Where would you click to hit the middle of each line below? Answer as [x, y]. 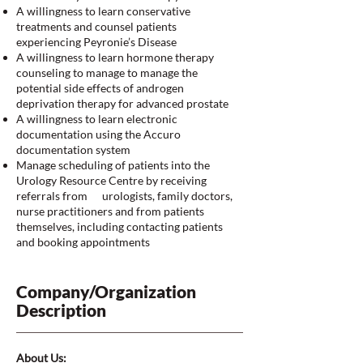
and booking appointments [83, 242]
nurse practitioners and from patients [110, 211]
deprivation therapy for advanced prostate [122, 103]
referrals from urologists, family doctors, [124, 196]
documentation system [73, 149]
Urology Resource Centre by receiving [111, 180]
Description [61, 310]
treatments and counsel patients [96, 26]
